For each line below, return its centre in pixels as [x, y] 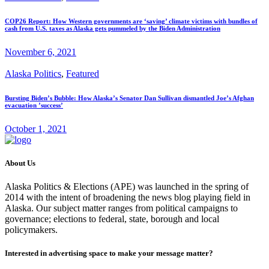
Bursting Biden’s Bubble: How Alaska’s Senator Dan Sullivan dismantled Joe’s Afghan [129, 98]
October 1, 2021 [36, 128]
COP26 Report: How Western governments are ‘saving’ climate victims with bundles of [131, 21]
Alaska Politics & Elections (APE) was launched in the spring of [127, 187]
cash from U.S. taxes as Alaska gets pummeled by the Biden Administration [113, 28]
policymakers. [31, 230]
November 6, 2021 [41, 52]
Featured [83, 73]
